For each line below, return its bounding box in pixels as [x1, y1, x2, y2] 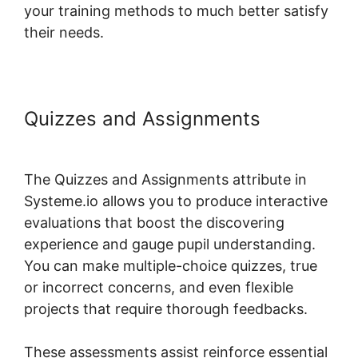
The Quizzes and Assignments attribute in [24, 170, 307, 188]
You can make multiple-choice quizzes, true [24, 257, 317, 274]
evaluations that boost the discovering [24, 213, 284, 231]
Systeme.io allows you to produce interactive [24, 192, 328, 209]
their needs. [24, 23, 104, 41]
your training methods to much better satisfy [24, 2, 328, 19]
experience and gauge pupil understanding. [24, 235, 316, 253]
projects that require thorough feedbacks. [24, 300, 308, 317]
